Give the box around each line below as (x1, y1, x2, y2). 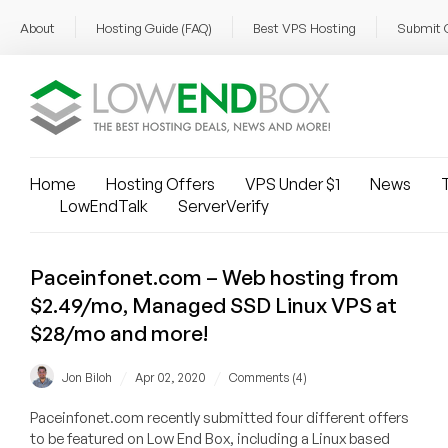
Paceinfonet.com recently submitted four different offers (30, 408, 409, 428)
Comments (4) (229, 370, 307, 386)
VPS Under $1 (245, 174, 340, 194)
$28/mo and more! (30, 320, 208, 346)
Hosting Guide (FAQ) (96, 20, 212, 36)
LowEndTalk (60, 196, 148, 216)
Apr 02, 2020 (135, 370, 206, 386)
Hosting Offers (106, 174, 215, 194)
